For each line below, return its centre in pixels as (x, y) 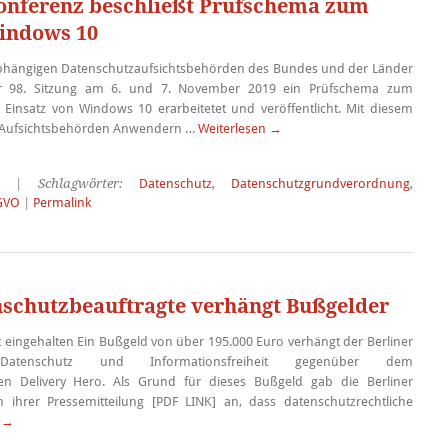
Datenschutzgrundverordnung (320, 183)
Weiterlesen (233, 128)
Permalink (61, 202)
